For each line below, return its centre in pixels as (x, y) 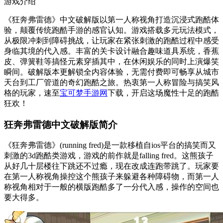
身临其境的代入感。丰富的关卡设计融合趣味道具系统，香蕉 (111, 51)
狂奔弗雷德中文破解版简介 (61, 124)
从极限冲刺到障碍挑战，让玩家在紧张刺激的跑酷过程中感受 (111, 40)
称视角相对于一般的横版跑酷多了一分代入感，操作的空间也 (111, 187)
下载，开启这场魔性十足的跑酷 (163, 93)
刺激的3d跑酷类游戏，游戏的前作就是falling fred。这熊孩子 (109, 156)
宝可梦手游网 (84, 93)
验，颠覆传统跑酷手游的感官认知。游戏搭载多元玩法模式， (111, 30)
